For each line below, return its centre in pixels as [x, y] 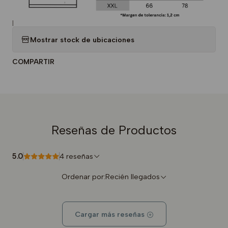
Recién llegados [132, 177]
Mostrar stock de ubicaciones [82, 39]
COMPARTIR [33, 62]
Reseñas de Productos [114, 130]
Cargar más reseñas [110, 215]
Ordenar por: [83, 177]
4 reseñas [80, 156]
